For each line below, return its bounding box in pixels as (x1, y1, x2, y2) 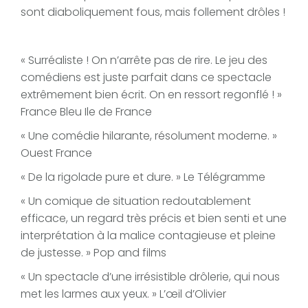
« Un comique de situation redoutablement (21, 193, 251, 210)
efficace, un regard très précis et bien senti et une (21, 210, 287, 227)
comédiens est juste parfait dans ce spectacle (21, 69, 272, 86)
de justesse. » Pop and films (21, 245, 166, 261)
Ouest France (21, 145, 92, 162)
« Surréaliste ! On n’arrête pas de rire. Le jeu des (21, 52, 267, 69)
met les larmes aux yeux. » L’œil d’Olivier (21, 286, 226, 302)
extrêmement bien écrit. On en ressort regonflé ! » (21, 87, 282, 103)
